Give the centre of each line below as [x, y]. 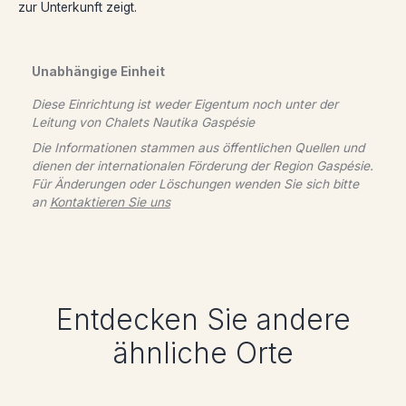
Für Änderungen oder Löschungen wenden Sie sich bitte [196, 184]
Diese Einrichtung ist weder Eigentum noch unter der [185, 104]
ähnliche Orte [203, 353]
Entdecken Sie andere [203, 319]
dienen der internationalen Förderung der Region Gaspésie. [203, 165]
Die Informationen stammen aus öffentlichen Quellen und [198, 147]
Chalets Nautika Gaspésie [179, 122]
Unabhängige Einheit [99, 72]
